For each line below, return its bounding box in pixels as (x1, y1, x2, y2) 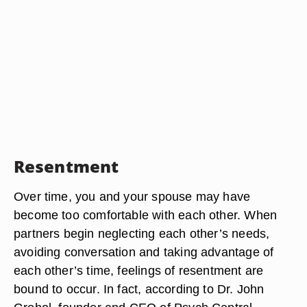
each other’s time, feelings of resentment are (14, 263, 264, 278)
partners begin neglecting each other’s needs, (14, 226, 270, 241)
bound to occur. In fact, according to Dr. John (14, 282, 265, 296)
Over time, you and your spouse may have (14, 189, 251, 204)
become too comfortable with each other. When (14, 208, 278, 222)
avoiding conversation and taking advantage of (14, 245, 274, 259)
